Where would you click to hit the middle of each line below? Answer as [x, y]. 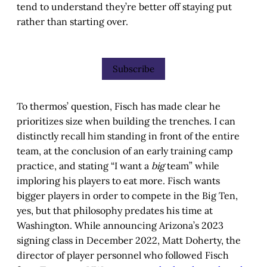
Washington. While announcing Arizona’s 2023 [120, 225]
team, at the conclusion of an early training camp [125, 150]
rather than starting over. [72, 22]
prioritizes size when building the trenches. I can [126, 121]
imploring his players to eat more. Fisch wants [118, 180]
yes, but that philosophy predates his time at [115, 210]
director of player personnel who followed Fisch [123, 255]
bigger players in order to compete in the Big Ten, [127, 195]
